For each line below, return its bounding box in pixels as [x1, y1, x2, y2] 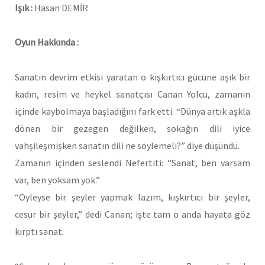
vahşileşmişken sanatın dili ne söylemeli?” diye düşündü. [15, 140, 240, 152]
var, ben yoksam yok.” [15, 174, 100, 186]
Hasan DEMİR [33, 1, 88, 14]
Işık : [15, 1, 33, 14]
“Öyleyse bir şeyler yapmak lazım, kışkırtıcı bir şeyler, [15, 191, 250, 203]
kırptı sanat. [15, 225, 64, 238]
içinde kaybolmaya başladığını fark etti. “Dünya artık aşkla [15, 105, 250, 118]
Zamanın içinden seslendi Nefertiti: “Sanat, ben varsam [15, 157, 250, 169]
